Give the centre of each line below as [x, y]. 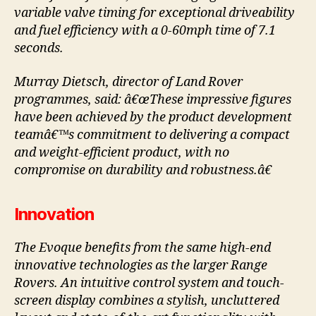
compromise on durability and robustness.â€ [143, 170]
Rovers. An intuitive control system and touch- [149, 283]
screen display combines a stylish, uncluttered [147, 300]
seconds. [39, 49]
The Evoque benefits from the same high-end [142, 248]
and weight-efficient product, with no [122, 152]
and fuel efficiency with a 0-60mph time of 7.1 [145, 31]
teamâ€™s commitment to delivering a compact [152, 135]
